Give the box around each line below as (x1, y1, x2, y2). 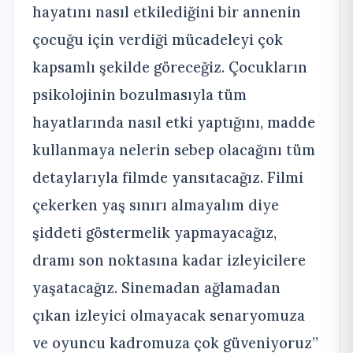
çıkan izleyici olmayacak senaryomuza (32, 305, 305, 325)
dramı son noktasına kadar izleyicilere (32, 250, 306, 269)
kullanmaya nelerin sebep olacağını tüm (32, 139, 315, 159)
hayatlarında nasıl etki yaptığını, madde (32, 112, 315, 132)
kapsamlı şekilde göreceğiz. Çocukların (32, 57, 307, 76)
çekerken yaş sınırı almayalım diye (32, 195, 279, 214)
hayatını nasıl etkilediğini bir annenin (32, 2, 301, 21)
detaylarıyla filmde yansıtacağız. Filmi (32, 167, 303, 187)
